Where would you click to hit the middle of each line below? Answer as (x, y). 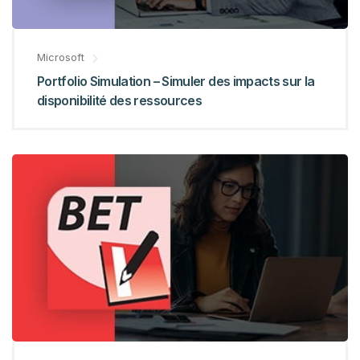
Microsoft (61, 57)
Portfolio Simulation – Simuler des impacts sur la (176, 82)
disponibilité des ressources (120, 101)
